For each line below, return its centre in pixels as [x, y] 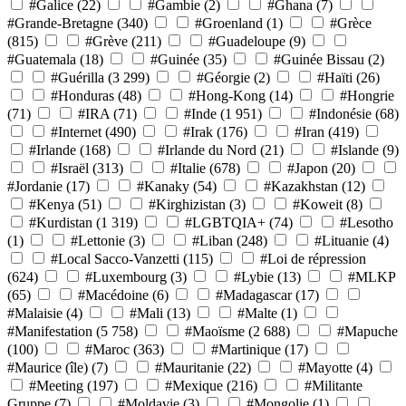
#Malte [257, 313]
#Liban [213, 240]
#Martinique [246, 349]
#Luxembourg [126, 276]
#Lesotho [367, 222]
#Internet [76, 131]
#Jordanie [35, 186]
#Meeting [56, 385]
